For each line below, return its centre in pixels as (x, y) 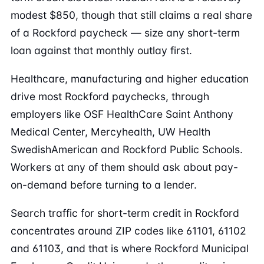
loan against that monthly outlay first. (101, 50)
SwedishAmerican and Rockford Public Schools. (127, 149)
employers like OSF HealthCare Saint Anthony (122, 114)
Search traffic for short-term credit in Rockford (125, 213)
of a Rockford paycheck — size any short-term (125, 33)
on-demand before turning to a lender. (104, 185)
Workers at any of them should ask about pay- (124, 167)
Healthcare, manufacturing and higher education (130, 79)
